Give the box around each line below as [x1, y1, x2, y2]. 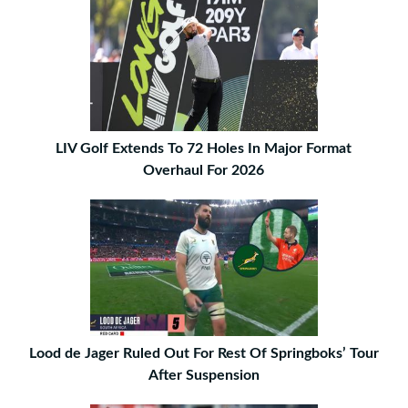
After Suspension [148, 368, 260, 382]
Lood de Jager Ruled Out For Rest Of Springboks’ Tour [28, 346, 379, 361]
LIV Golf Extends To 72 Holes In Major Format [56, 141, 352, 156]
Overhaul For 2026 [143, 163, 265, 178]
